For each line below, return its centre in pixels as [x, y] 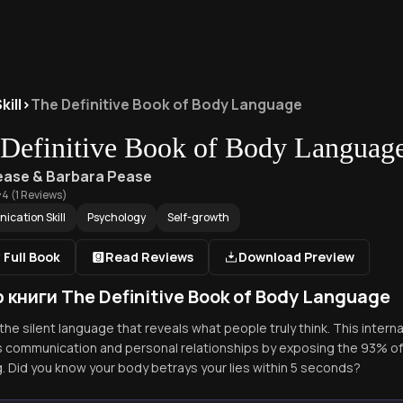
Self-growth [198, 217]
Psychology [116, 217]
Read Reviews [149, 257]
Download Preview [296, 257]
